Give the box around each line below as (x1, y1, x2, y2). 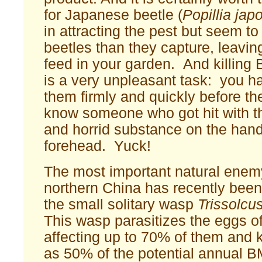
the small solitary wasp (44, 196, 198, 212)
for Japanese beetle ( (44, 6, 182, 23)
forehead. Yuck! (44, 137, 151, 154)
